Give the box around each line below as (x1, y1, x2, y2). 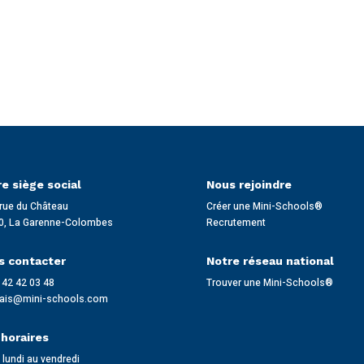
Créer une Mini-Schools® (206, 198, 323, 214)
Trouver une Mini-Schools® (206, 275, 333, 290)
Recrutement (206, 214, 266, 230)
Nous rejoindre (206, 177, 292, 191)
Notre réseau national (206, 253, 334, 267)
